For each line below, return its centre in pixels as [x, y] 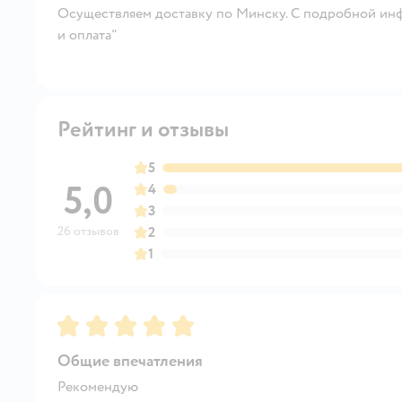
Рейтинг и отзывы [143, 129]
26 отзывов [88, 231]
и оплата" [87, 35]
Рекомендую [98, 386]
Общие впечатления [130, 361]
